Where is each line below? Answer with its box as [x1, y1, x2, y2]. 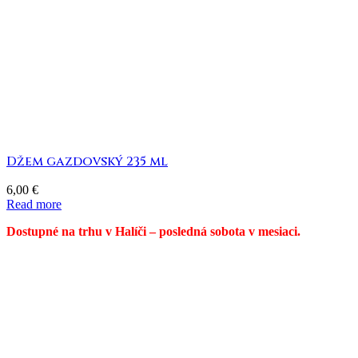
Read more [6, 197, 62, 212]
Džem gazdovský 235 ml [6, 153, 168, 171]
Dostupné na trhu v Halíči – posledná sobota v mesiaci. [6, 225, 300, 239]
